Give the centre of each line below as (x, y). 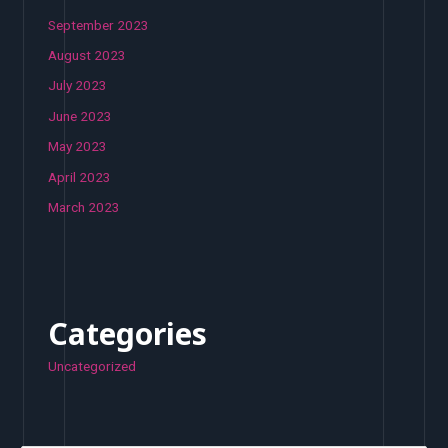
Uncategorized (92, 365)
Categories (128, 333)
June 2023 (80, 115)
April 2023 (80, 176)
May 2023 (78, 146)
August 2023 (87, 54)
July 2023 (78, 85)
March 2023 (84, 206)
